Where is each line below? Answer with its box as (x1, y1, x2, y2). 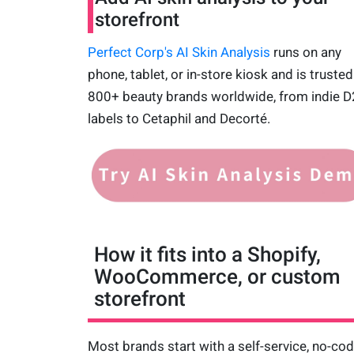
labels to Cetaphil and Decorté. (87, 111, 270, 127)
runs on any (269, 44, 341, 61)
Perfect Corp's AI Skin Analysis (87, 44, 270, 61)
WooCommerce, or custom (93, 265, 341, 289)
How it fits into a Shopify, (93, 243, 321, 267)
